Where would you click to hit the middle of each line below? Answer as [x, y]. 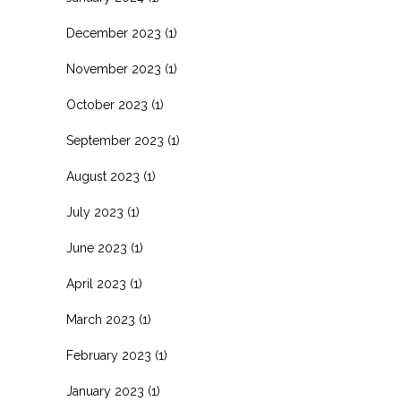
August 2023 [103, 177]
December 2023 [114, 34]
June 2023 [97, 248]
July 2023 [95, 213]
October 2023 [107, 105]
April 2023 [96, 284]
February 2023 [109, 356]
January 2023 [105, 392]
